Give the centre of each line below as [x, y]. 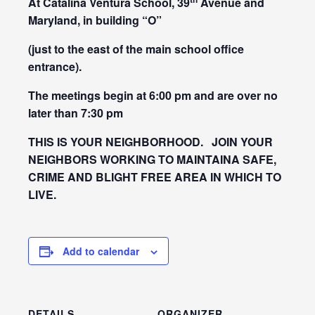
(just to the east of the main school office [136, 49]
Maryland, [56, 20]
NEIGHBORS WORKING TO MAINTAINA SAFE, [152, 159]
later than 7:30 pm [76, 113]
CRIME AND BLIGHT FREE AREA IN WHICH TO [155, 177]
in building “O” [122, 20]
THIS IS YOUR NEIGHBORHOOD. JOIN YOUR [150, 142]
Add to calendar [101, 251]
